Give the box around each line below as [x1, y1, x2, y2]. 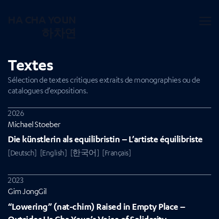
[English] [40, 148, 67, 158]
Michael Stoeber [8, 119, 61, 129]
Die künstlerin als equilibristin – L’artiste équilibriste [8, 133, 203, 145]
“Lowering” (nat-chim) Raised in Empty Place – [8, 200, 185, 212]
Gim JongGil [8, 186, 47, 197]
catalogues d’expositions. [8, 86, 88, 95]
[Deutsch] [8, 148, 37, 158]
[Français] [102, 148, 131, 158]
